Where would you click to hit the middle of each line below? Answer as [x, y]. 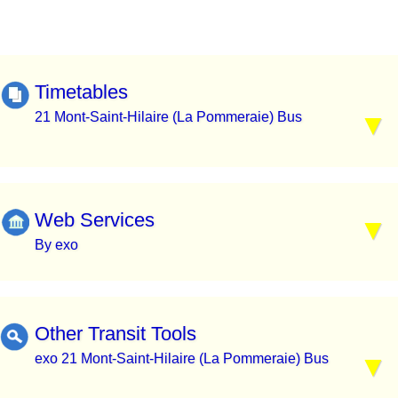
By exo [56, 245]
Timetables [81, 92]
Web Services [95, 220]
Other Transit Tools [115, 333]
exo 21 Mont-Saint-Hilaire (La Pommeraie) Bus [182, 358]
